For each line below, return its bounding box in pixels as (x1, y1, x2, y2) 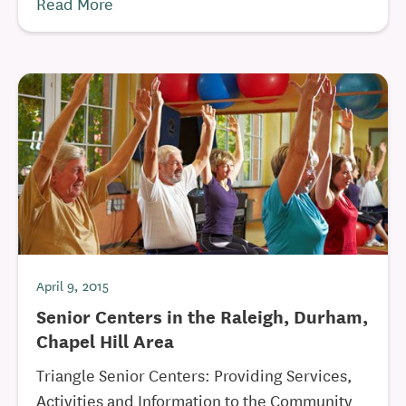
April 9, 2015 (36, 275, 109, 295)
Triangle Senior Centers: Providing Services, (36, 362, 353, 386)
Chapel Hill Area (36, 327, 174, 353)
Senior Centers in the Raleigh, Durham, (36, 303, 368, 329)
